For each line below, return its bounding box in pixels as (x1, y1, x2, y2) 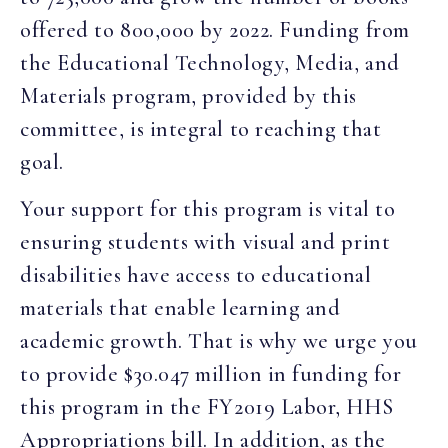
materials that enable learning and (20, 295, 341, 322)
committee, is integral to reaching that (20, 115, 382, 142)
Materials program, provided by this (20, 82, 358, 109)
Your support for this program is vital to (20, 196, 396, 223)
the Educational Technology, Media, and (20, 49, 400, 76)
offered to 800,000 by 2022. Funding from (20, 16, 410, 43)
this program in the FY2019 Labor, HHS (20, 394, 394, 421)
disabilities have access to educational (20, 262, 372, 289)
